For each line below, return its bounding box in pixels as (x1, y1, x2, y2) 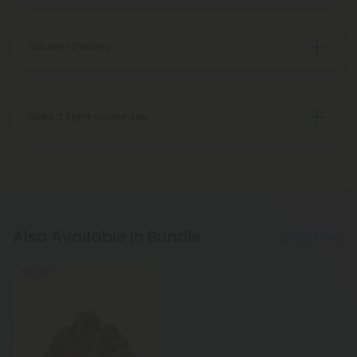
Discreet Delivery (29, 40, 112, 53)
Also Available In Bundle (13, 225, 202, 248)
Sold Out (21, 265, 53, 275)
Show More (280, 228, 344, 245)
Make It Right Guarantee (29, 110, 148, 124)
